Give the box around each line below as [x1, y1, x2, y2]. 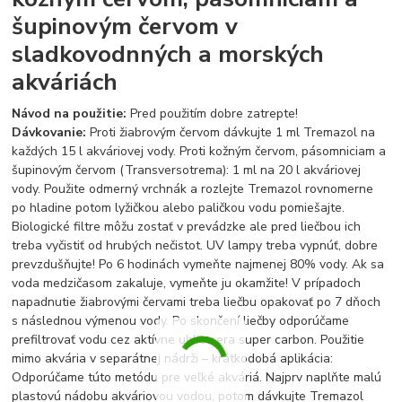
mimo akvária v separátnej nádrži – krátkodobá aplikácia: [12, 349, 334, 367]
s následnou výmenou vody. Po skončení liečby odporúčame [12, 311, 350, 329]
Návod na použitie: [12, 104, 131, 122]
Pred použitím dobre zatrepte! [130, 104, 299, 122]
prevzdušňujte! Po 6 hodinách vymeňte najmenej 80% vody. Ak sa [12, 255, 385, 273]
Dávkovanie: [12, 123, 91, 141]
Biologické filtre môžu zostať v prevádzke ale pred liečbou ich [12, 217, 362, 235]
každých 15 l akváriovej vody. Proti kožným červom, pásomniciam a [12, 142, 387, 160]
